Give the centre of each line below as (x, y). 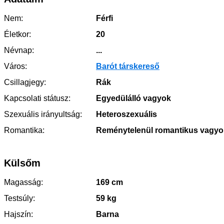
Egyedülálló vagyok (132, 98)
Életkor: (17, 34)
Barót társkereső (128, 66)
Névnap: (19, 50)
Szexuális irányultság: (43, 114)
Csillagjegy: (25, 82)
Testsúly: (19, 198)
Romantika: (24, 130)
